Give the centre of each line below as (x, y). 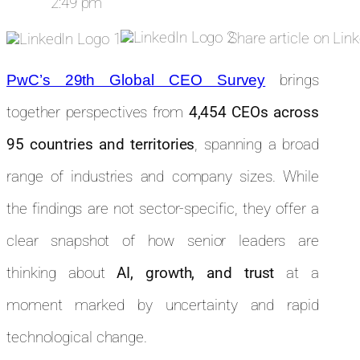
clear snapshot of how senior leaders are (163, 241)
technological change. (79, 337)
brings (292, 80)
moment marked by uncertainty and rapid (163, 305)
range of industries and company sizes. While (163, 177)
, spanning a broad (257, 145)
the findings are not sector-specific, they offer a (163, 209)
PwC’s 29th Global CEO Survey (136, 80)
